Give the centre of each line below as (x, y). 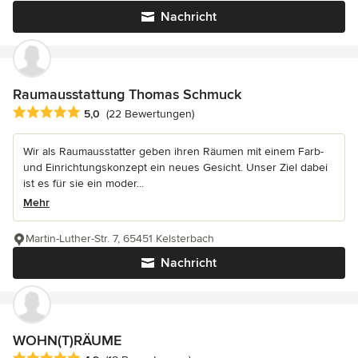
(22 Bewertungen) (150, 113)
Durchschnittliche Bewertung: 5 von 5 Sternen (141, 112)
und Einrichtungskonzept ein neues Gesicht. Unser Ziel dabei (175, 167)
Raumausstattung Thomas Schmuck (127, 94)
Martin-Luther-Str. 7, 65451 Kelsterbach (120, 238)
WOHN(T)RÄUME (67, 340)
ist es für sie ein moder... (84, 183)
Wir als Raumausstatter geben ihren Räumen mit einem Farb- (173, 151)
